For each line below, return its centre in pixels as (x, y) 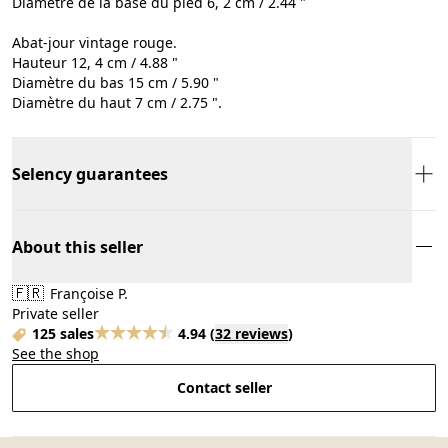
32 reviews (251, 333)
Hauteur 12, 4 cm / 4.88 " (95, 62)
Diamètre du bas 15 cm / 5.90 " (115, 82)
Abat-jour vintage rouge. (94, 42)
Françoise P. (87, 293)
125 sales (63, 333)
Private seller (55, 313)
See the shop (55, 353)
